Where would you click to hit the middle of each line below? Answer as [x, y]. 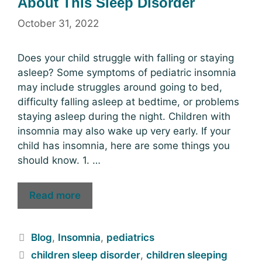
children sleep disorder [86, 255]
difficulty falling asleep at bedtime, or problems [128, 101]
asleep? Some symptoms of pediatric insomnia [127, 72]
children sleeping [187, 255]
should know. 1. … [59, 160]
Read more [55, 195]
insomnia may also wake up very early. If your [124, 131]
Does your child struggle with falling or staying [126, 58]
